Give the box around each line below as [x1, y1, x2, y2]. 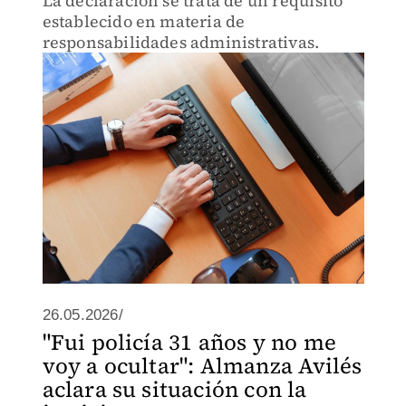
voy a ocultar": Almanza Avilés [42, 351, 362, 381]
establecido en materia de [42, 10, 246, 33]
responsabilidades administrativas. [42, 31, 320, 53]
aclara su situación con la [42, 374, 307, 404]
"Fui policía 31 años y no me [42, 327, 337, 357]
